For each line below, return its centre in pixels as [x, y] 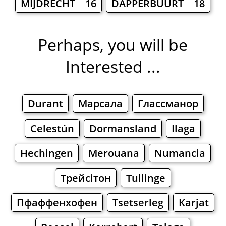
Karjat [194, 203]
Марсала [100, 104]
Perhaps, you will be [113, 45]
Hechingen [47, 153]
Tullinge [146, 178]
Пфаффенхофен [57, 203]
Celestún [52, 129]
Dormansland [123, 129]
